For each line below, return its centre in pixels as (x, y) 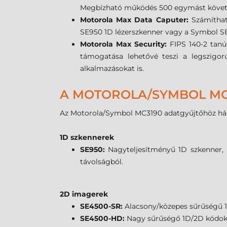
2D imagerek (84, 194)
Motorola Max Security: (125, 44)
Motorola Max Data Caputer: (136, 20)
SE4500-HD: (103, 219)
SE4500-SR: (102, 206)
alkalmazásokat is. (112, 69)
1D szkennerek (87, 138)
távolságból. (102, 162)
